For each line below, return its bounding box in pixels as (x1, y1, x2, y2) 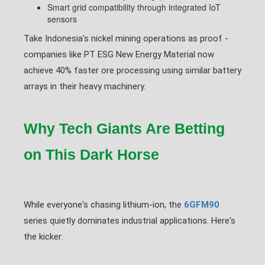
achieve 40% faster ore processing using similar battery (24, 65, 241, 76)
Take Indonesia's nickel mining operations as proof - (24, 33, 228, 44)
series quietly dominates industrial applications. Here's (24, 215, 235, 226)
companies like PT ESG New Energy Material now (24, 49, 214, 60)
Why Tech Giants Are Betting (24, 120, 225, 137)
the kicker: (24, 231, 63, 242)
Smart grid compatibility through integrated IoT (47, 1, 221, 13)
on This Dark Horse (24, 146, 159, 163)
